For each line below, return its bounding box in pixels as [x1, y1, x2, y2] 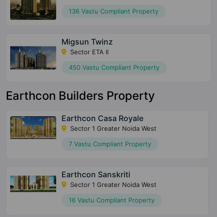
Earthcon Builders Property [6, 88, 155, 103]
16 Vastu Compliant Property [68, 196, 155, 204]
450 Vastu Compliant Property [69, 63, 160, 71]
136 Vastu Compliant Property [69, 7, 159, 15]
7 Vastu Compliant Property [68, 139, 151, 148]
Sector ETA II [68, 47, 109, 56]
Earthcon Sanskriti [61, 169, 130, 179]
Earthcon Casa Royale [61, 113, 143, 123]
